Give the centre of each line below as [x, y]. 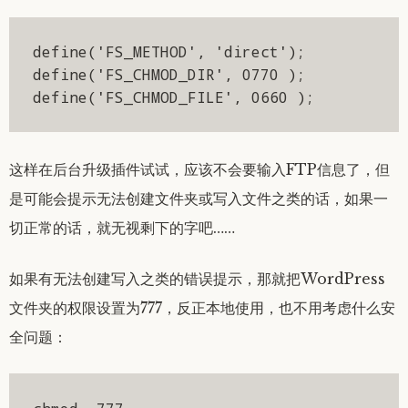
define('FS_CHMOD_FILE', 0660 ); [173, 97]
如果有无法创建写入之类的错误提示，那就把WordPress [197, 279]
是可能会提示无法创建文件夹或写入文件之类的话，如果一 [199, 199]
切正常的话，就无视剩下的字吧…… [122, 228]
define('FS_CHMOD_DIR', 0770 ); [169, 75]
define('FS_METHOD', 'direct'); [169, 52]
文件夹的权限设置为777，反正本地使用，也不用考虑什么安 [202, 308]
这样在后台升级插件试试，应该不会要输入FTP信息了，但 [199, 170]
